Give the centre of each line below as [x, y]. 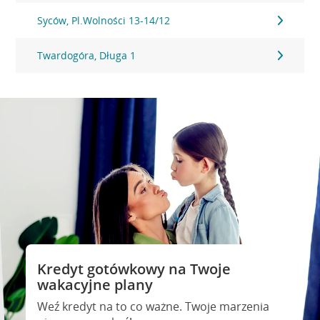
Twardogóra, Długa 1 [87, 55]
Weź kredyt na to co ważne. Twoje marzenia [153, 306]
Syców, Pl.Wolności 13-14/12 [104, 20]
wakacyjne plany [95, 285]
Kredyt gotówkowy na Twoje [134, 269]
